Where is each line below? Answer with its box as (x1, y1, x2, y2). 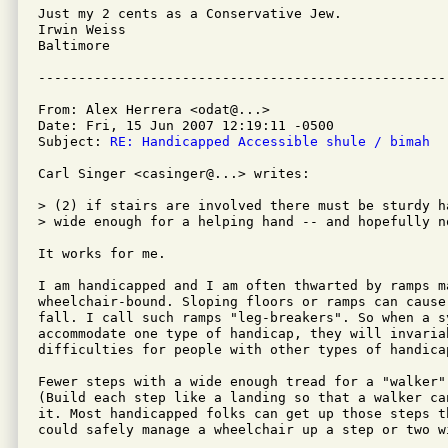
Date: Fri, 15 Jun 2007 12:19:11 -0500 (38, 118, 334, 133)
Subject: (38, 134, 110, 149)
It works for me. (38, 246, 174, 261)
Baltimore (38, 38, 110, 53)
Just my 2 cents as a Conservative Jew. (38, 6, 342, 21)
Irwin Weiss (38, 22, 126, 37)
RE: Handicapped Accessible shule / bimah (110, 134, 430, 149)
